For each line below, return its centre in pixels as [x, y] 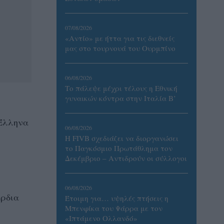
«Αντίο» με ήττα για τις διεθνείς [120, 38]
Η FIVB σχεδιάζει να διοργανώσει [122, 138]
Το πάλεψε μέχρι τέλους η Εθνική [121, 88]
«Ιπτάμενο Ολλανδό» [101, 218]
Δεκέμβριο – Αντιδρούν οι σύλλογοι [126, 158]
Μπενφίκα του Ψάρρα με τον [114, 208]
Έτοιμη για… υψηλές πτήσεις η [117, 198]
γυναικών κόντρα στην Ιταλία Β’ [120, 98]
